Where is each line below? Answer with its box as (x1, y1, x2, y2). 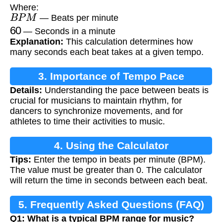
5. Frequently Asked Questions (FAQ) (18, 199, 204, 211)
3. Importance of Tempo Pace (38, 70, 184, 82)
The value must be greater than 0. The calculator (10, 165, 202, 175)
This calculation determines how (63, 37, 193, 47)
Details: (10, 85, 42, 96)
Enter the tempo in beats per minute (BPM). (31, 155, 206, 165)
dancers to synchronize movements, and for (10, 106, 183, 116)
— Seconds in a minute (20, 26, 115, 37)
